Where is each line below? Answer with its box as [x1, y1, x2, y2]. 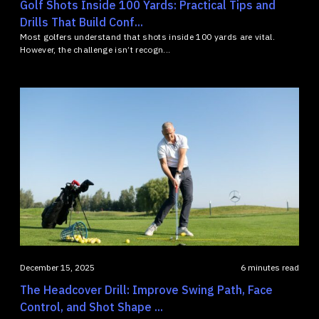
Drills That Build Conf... [20, 15, 143, 30]
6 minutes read [241, 262, 299, 273]
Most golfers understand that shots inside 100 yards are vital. [20, 31, 275, 43]
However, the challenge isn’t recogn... [20, 44, 171, 56]
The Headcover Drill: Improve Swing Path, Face [20, 283, 273, 298]
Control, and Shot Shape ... [20, 300, 163, 315]
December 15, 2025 [20, 262, 95, 273]
